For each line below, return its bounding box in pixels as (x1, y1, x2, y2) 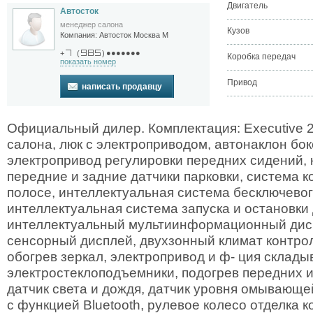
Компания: (60, 31, 99, 40)
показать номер (60, 57, 116, 66)
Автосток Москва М (99, 31, 168, 40)
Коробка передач (227, 51, 296, 61)
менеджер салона (60, 20, 123, 29)
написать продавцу (82, 81, 162, 92)
